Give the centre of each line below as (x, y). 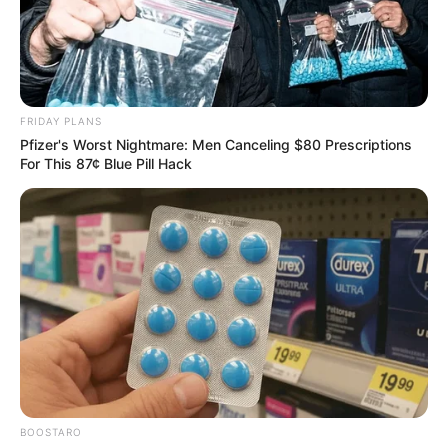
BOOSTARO (51, 432)
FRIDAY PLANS (61, 121)
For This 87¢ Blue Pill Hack (106, 164)
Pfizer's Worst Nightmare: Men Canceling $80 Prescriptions (216, 145)
